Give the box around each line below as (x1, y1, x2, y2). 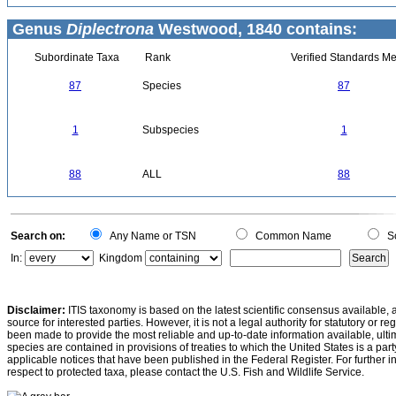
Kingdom (99, 252, 142, 264)
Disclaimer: (7, 304, 65, 316)
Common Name (250, 230, 331, 242)
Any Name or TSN (104, 230, 196, 242)
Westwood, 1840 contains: (154, 20, 357, 38)
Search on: (11, 230, 65, 242)
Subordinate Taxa (31, 51, 119, 64)
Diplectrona (66, 20, 154, 38)
